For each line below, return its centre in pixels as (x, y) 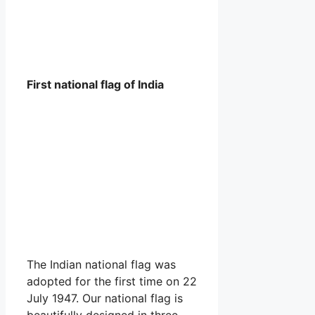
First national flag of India (95, 84)
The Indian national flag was (101, 264)
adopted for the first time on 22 (112, 281)
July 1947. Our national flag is (105, 298)
